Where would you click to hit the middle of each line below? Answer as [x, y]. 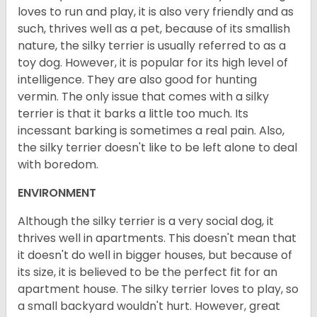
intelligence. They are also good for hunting [137, 80]
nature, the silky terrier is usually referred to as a [152, 46]
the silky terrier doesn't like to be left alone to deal [157, 148]
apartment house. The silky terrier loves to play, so [158, 289]
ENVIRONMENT [57, 193]
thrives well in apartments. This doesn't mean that [157, 238]
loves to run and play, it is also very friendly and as [156, 12]
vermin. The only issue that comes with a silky [143, 97]
